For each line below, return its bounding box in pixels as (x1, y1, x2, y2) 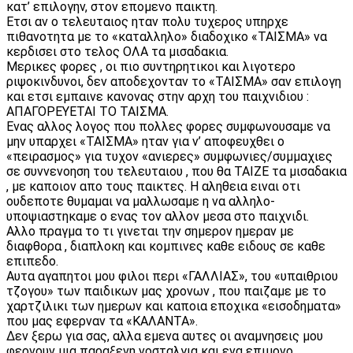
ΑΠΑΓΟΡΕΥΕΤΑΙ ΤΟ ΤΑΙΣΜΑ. (6, 103, 172, 119)
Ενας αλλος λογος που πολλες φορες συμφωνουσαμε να (6, 118, 330, 134)
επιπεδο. (6, 253, 61, 269)
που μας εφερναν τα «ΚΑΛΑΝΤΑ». (6, 313, 198, 329)
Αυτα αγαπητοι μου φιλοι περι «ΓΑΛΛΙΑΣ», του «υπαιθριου (6, 268, 338, 284)
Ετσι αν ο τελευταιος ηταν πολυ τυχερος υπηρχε (6, 13, 288, 29)
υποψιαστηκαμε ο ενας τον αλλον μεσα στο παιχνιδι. (6, 208, 309, 224)
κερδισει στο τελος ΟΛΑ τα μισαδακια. (6, 43, 232, 59)
